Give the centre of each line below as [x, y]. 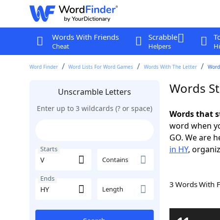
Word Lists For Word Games [101, 67]
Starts [49, 149]
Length [113, 189]
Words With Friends [85, 37]
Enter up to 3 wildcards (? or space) [94, 108]
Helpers [159, 46]
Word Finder [43, 67]
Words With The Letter [171, 67]
